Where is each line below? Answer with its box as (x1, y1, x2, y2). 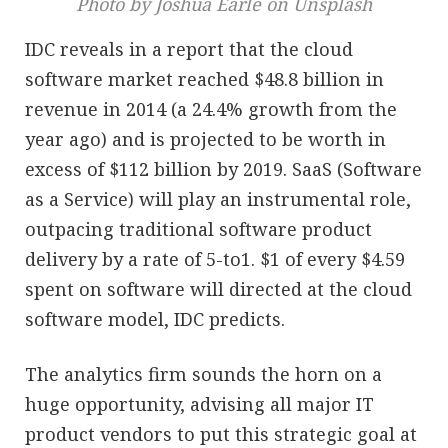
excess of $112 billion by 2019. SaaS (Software (25, 156, 422, 181)
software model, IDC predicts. (25, 306, 285, 331)
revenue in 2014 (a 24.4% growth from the (25, 96, 397, 121)
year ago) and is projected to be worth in (25, 126, 386, 151)
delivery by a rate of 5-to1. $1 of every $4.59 (25, 246, 405, 271)
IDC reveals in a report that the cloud (25, 36, 353, 61)
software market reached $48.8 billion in (25, 66, 384, 91)
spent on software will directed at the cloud (25, 276, 412, 301)
